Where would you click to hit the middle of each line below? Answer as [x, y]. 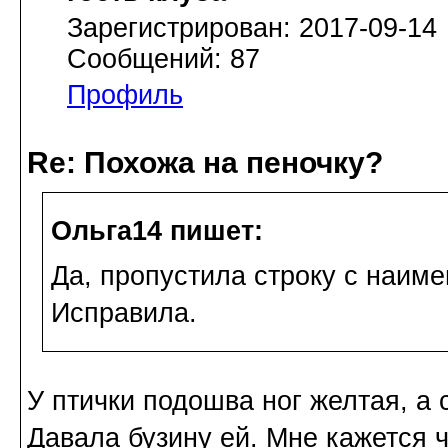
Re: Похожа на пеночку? [205, 163]
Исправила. [124, 312]
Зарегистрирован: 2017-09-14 [252, 27]
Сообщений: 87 [163, 58]
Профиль [125, 94]
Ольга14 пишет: [157, 230]
